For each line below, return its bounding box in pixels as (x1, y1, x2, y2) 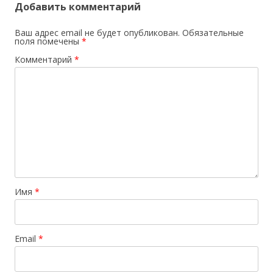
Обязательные (182, 27, 244, 38)
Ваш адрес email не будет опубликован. (15, 27, 180, 38)
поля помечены (15, 35, 82, 47)
